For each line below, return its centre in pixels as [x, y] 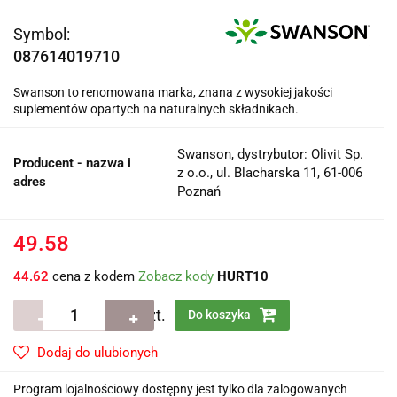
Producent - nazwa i [72, 163]
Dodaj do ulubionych [97, 353]
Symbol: [42, 35]
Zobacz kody [176, 277]
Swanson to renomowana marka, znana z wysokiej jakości [173, 93]
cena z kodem [93, 277]
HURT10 [243, 277]
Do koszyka [221, 315]
